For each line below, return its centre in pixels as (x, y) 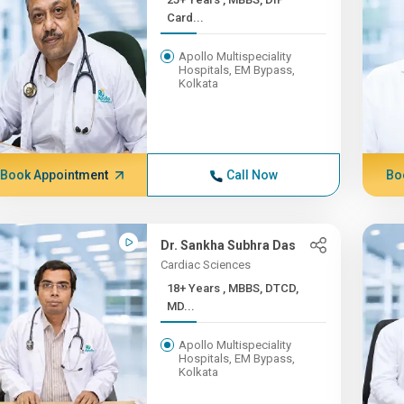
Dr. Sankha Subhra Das (229, 245)
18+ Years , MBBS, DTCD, (195, 288)
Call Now (252, 175)
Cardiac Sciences (206, 265)
